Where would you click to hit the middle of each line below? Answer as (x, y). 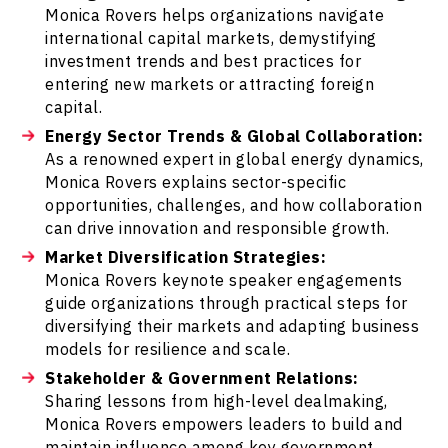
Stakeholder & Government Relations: (202, 378)
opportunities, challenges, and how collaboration (234, 205)
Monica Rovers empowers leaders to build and (224, 424)
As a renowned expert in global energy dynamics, (234, 159)
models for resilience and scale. (168, 349)
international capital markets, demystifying (211, 38)
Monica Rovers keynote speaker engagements (224, 280)
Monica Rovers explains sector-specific (196, 182)
